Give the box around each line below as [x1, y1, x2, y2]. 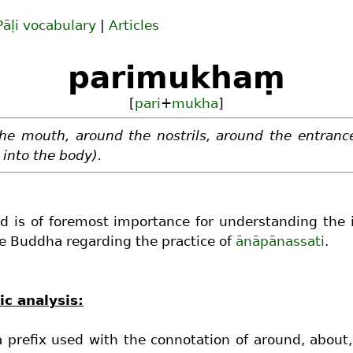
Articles [109, 17, 159, 33]
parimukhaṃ [68, 60, 285, 95]
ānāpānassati [236, 232, 325, 249]
